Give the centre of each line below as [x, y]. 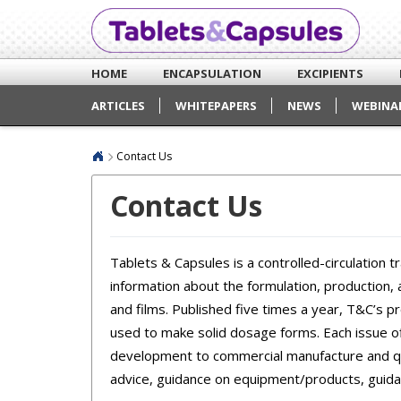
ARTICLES [118, 106]
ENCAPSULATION [212, 73]
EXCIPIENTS [330, 73]
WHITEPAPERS [216, 106]
